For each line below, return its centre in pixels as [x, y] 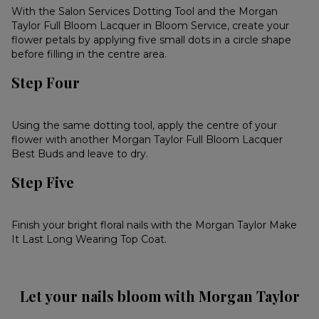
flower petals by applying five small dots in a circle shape [152, 40]
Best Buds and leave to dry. [80, 154]
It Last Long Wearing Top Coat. [89, 240]
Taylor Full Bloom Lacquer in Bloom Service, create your [151, 26]
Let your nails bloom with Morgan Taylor [159, 296]
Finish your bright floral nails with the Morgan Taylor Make [155, 225]
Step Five [43, 182]
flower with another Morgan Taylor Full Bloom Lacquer [147, 140]
